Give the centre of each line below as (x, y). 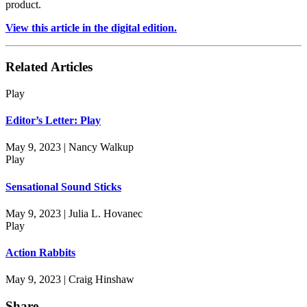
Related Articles (49, 67)
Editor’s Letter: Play (53, 121)
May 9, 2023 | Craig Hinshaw (70, 280)
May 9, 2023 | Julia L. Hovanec (74, 213)
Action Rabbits (40, 253)
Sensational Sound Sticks (63, 186)
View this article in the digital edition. (91, 28)
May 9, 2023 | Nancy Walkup (70, 147)
